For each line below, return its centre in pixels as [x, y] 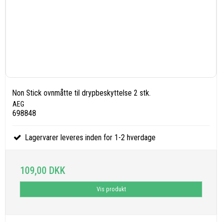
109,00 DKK [43, 170]
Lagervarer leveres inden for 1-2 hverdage [89, 137]
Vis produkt [111, 189]
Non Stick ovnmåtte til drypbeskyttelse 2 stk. [82, 93]
